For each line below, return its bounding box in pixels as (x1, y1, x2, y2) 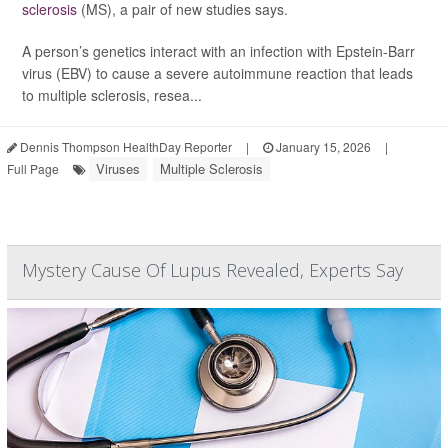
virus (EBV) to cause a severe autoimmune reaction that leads (22, 63, 413, 83)
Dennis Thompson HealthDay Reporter (17, 138, 232, 155)
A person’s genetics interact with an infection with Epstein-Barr (22, 41, 415, 61)
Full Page (7, 160, 59, 177)
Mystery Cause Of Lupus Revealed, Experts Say (22, 258, 403, 282)
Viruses (96, 159, 140, 178)
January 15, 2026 (273, 138, 371, 155)
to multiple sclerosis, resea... (22, 85, 202, 105)
